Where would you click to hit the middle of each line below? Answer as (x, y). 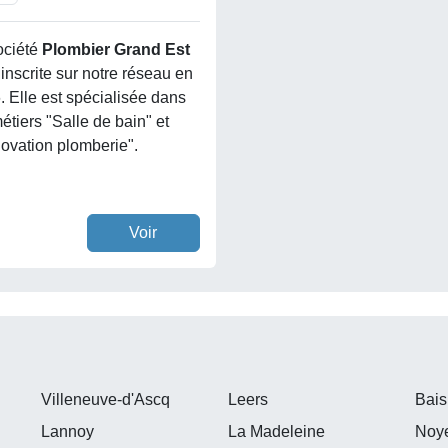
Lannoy (67, 432)
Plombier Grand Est (116, 50)
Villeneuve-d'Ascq (105, 400)
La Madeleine (276, 432)
